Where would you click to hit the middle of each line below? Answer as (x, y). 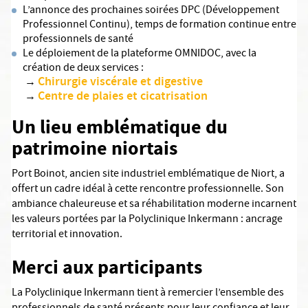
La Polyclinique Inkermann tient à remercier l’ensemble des (148, 294)
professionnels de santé (78, 40)
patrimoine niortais (95, 148)
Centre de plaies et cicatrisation (123, 97)
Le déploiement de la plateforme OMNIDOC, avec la (140, 54)
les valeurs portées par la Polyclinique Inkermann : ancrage (147, 220)
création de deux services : (83, 69)
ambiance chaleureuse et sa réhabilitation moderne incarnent (154, 205)
